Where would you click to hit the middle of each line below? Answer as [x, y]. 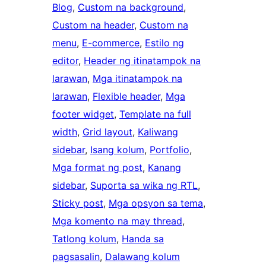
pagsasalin [76, 257]
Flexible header [126, 96]
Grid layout [107, 132]
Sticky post [78, 203]
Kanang [164, 168]
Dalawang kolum [142, 257]
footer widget [83, 114]
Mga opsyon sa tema [156, 203]
